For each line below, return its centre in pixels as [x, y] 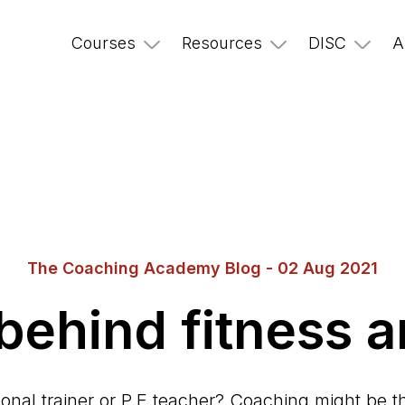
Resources [221, 43]
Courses [103, 43]
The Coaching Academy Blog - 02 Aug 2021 [202, 268]
